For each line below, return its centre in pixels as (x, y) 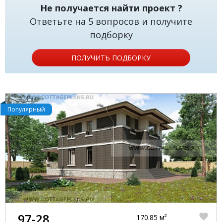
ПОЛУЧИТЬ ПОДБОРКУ (111, 58)
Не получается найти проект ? (111, 8)
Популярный (26, 109)
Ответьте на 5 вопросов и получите (111, 21)
